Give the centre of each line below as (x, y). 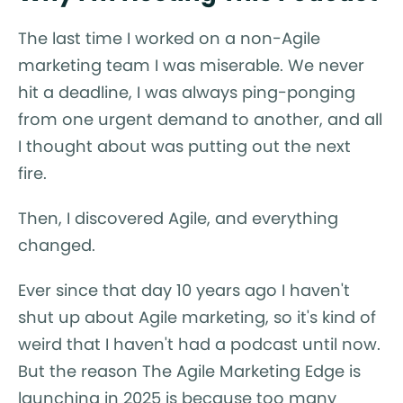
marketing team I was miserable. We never (191, 65)
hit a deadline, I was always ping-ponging (187, 92)
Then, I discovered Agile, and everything (178, 218)
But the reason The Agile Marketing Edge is (189, 371)
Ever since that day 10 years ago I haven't (184, 290)
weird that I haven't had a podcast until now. (199, 344)
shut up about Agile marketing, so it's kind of (197, 317)
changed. (59, 245)
